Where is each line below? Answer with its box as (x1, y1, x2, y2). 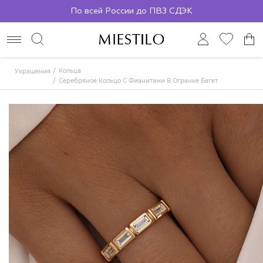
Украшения (15, 68, 50, 75)
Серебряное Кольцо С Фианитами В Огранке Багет (59, 77, 218, 85)
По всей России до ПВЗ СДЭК (70, 6, 193, 16)
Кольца (59, 67, 81, 75)
